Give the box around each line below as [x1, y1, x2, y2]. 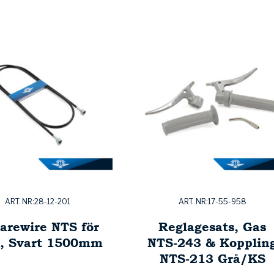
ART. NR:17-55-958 [178, 197, 246, 207]
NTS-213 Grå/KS [159, 250, 265, 268]
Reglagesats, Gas [158, 218, 266, 236]
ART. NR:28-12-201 [4, 197, 70, 207]
